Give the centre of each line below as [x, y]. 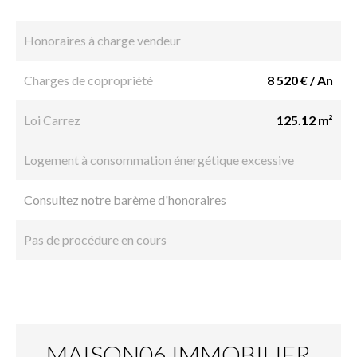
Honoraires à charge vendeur [102, 40]
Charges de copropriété [88, 80]
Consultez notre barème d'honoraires [125, 199]
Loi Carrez [52, 120]
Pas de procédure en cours [95, 239]
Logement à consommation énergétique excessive [159, 159]
